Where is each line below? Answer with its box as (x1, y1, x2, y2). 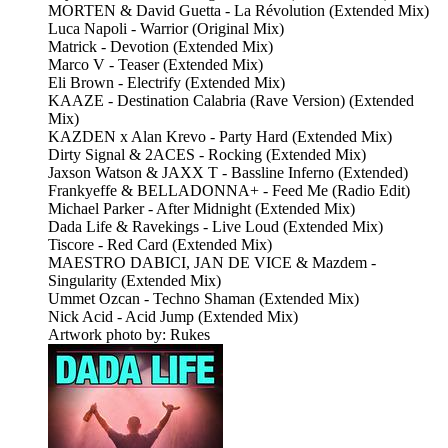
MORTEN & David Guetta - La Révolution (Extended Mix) (48, 2, 429, 20)
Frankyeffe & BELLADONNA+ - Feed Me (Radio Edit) (48, 182, 410, 200)
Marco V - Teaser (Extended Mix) (48, 56, 263, 74)
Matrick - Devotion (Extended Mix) (48, 38, 273, 56)
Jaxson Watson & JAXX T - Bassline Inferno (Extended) (48, 164, 408, 182)
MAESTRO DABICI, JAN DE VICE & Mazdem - (48, 254, 376, 272)
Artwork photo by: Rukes (48, 326, 210, 344)
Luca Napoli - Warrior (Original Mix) (48, 20, 284, 38)
